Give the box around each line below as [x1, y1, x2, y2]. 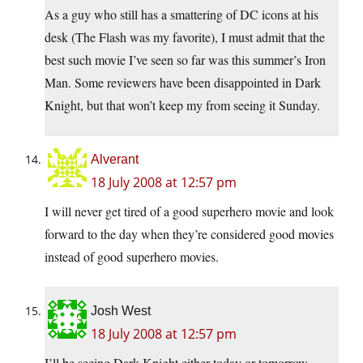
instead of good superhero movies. [45, 248, 219, 266]
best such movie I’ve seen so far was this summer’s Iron [45, 51, 326, 69]
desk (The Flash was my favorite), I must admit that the [45, 28, 325, 46]
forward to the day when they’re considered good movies [45, 225, 334, 243]
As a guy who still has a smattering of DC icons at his [45, 6, 318, 23]
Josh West [91, 304, 151, 318]
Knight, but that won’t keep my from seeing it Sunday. [45, 96, 320, 114]
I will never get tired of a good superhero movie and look [45, 203, 334, 220]
